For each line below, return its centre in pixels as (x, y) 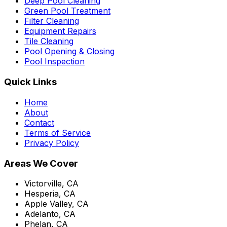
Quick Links (30, 82)
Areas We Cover (41, 163)
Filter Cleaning (52, 21)
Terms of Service (58, 133)
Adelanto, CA (50, 214)
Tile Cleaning (49, 41)
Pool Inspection (54, 62)
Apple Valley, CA (56, 204)
